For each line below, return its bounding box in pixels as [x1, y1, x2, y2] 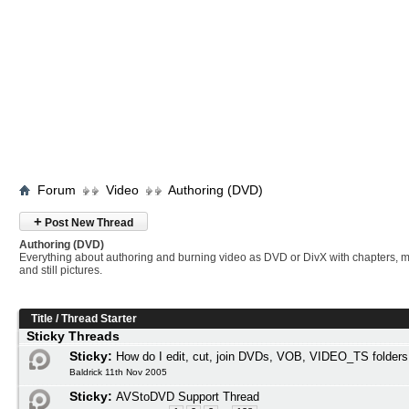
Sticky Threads [19, 329, 127, 343]
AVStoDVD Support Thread [116, 390, 259, 404]
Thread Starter [61, 312, 137, 325]
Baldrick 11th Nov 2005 [69, 367, 167, 377]
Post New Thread [42, 216, 133, 229]
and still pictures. [19, 264, 102, 277]
